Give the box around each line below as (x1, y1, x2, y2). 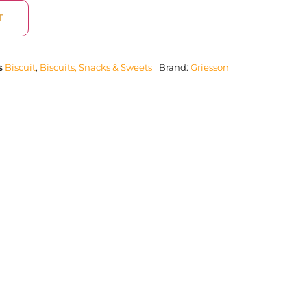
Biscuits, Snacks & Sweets (40, 61, 152, 73)
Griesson (191, 61, 229, 73)
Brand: (159, 61, 191, 73)
